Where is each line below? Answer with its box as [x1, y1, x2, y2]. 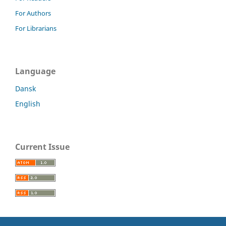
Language [15, 65, 55, 77]
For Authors [15, 8, 51, 18]
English [15, 98, 40, 108]
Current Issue [15, 141, 70, 152]
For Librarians [15, 23, 56, 33]
